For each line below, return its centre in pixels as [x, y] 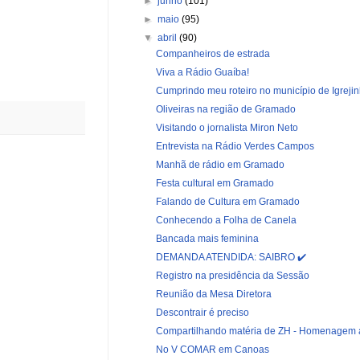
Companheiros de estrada [213, 53]
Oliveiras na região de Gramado [225, 109]
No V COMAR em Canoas [212, 349]
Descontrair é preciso [202, 312]
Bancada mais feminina [207, 238]
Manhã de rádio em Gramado [220, 164]
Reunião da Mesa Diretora [213, 294]
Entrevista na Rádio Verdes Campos [235, 146]
